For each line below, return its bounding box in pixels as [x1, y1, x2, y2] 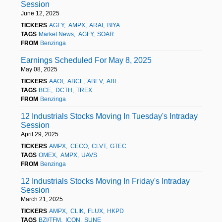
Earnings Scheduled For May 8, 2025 [21, 55, 152, 64]
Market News [39, 30, 74, 38]
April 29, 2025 [21, 130, 58, 138]
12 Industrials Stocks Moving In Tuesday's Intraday [21, 111, 198, 120]
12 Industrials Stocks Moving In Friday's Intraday [21, 176, 190, 185]
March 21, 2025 [21, 195, 63, 203]
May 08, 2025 [21, 65, 57, 73]
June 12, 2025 [21, 9, 59, 17]
